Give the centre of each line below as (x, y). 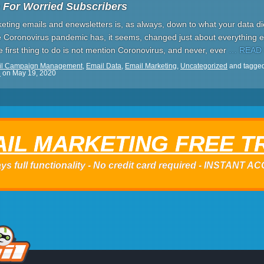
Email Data (104, 66)
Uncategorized (204, 66)
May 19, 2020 (34, 73)
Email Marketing (151, 66)
